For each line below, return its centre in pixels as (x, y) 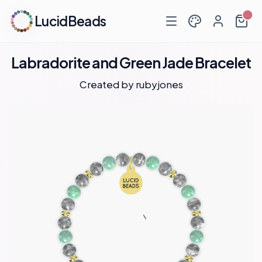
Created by (107, 85)
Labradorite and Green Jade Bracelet (131, 63)
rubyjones (159, 85)
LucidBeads (70, 21)
